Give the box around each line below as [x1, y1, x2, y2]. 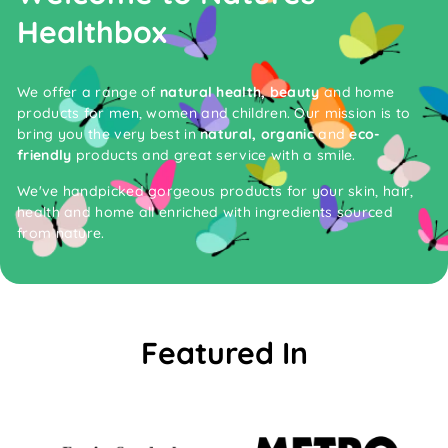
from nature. [17, 223, 105, 242]
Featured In [140, 333, 308, 372]
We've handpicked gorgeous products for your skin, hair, [17, 181, 414, 200]
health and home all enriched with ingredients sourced [17, 202, 393, 221]
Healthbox [17, 12, 167, 51]
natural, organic [200, 124, 319, 143]
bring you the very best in [17, 124, 201, 143]
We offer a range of [17, 82, 156, 101]
